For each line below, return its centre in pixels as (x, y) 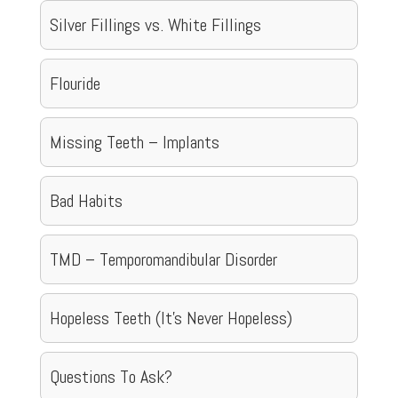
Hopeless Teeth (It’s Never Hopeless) (171, 318)
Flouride (75, 83)
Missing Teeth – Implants (134, 142)
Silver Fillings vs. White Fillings (155, 24)
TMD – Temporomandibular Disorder (163, 259)
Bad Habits (86, 200)
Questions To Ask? (111, 376)
